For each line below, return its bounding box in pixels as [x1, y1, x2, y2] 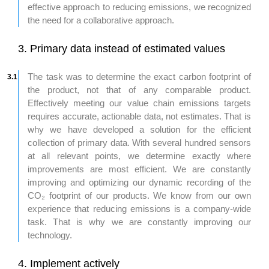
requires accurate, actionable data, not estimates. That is [28, 111, 251, 122]
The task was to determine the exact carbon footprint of [28, 71, 251, 82]
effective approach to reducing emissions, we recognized [28, 2, 251, 13]
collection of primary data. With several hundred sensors [28, 138, 251, 148]
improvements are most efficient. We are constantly [28, 164, 251, 175]
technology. [28, 230, 72, 241]
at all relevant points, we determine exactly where [28, 151, 251, 162]
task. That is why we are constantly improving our [28, 217, 251, 228]
